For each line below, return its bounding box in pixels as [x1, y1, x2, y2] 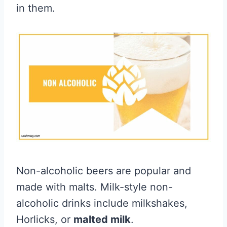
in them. [16, 2, 55, 15]
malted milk [73, 213, 131, 226]
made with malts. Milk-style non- [16, 181, 173, 194]
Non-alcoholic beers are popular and [16, 165, 191, 177]
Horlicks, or [16, 213, 73, 226]
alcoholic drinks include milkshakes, [16, 197, 187, 210]
